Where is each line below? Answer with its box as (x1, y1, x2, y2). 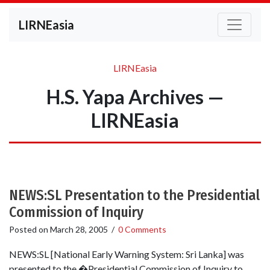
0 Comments (118, 224, 166, 234)
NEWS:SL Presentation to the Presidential (9, 187, 260, 204)
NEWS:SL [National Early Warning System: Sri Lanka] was (9, 248, 244, 260)
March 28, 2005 (50, 224, 108, 234)
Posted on (9, 224, 50, 234)
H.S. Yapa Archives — (46, 85, 224, 108)
